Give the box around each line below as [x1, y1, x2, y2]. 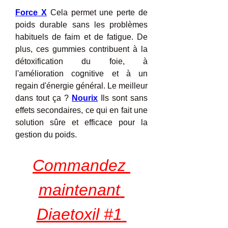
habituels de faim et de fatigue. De [15, 33, 148, 41]
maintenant [38, 181, 120, 199]
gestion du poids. [15, 130, 77, 139]
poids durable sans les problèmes [15, 20, 148, 29]
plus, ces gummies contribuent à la [15, 45, 148, 53]
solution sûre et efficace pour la [15, 118, 148, 127]
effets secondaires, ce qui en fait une [15, 106, 148, 115]
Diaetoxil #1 [36, 205, 122, 223]
